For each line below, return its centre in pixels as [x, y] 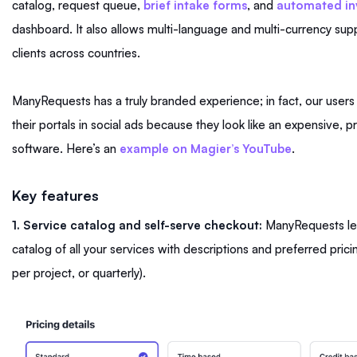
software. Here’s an [66, 148]
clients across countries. [78, 53]
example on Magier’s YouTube [206, 148]
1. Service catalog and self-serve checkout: [137, 225]
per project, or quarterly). [80, 273]
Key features [57, 195]
